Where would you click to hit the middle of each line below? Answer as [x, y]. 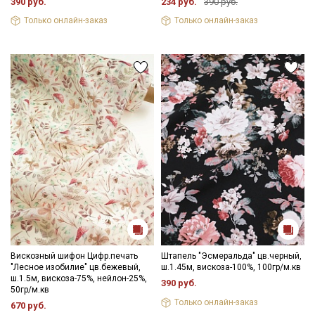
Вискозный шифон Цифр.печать [74, 256]
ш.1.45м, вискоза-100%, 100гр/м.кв [231, 268]
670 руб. [28, 306]
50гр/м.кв [30, 290]
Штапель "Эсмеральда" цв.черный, [231, 256]
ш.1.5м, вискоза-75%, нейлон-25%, [79, 279]
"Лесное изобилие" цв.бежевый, [76, 268]
